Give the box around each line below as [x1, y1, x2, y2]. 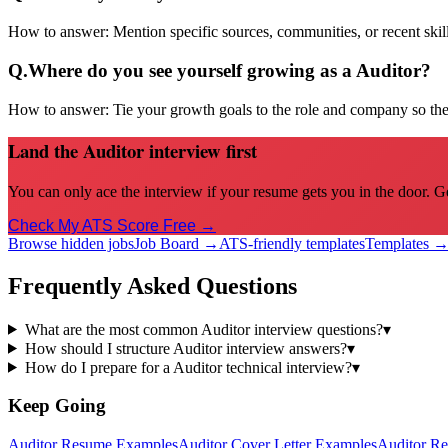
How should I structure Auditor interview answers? [24, 339, 347, 357]
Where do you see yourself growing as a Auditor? [28, 59, 431, 81]
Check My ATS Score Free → [8, 216, 216, 234]
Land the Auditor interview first [8, 137, 257, 165]
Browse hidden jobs [8, 234, 134, 252]
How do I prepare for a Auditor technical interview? [24, 358, 352, 376]
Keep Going [8, 395, 106, 417]
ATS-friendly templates [219, 234, 365, 252]
